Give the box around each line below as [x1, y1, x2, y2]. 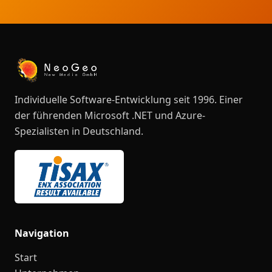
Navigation [15, 226, 69, 240]
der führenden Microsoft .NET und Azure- [15, 109, 205, 123]
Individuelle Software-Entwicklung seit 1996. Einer [15, 93, 243, 107]
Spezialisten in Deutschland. [15, 124, 143, 138]
